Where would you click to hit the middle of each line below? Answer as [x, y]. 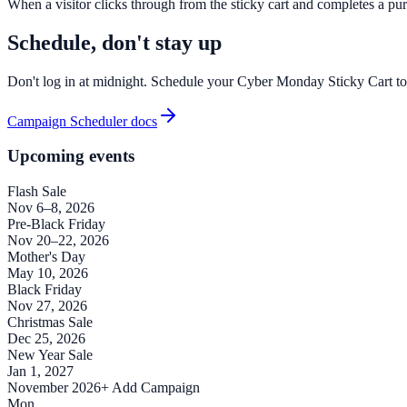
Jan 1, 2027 [40, 372]
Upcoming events [71, 156]
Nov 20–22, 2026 [58, 241]
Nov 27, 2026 [47, 306]
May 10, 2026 [48, 273]
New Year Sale [50, 355]
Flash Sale [37, 192]
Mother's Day [46, 257]
